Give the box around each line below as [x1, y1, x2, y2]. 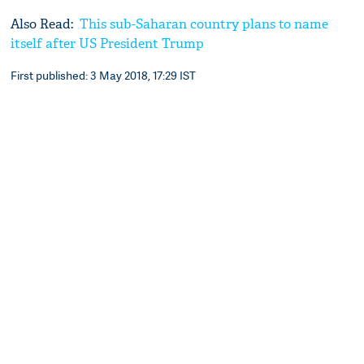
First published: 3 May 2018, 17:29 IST [11, 67, 197, 83]
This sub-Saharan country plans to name [76, 15, 329, 32]
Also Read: [11, 15, 77, 32]
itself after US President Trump [11, 34, 205, 52]
